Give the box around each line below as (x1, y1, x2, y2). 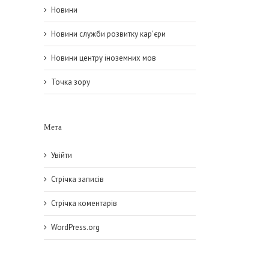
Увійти (51, 150, 72, 160)
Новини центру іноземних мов (51, 53, 156, 63)
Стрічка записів (51, 174, 104, 184)
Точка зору (51, 77, 90, 87)
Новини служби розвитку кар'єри (51, 29, 166, 39)
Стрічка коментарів (51, 198, 117, 208)
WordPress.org (51, 222, 100, 232)
